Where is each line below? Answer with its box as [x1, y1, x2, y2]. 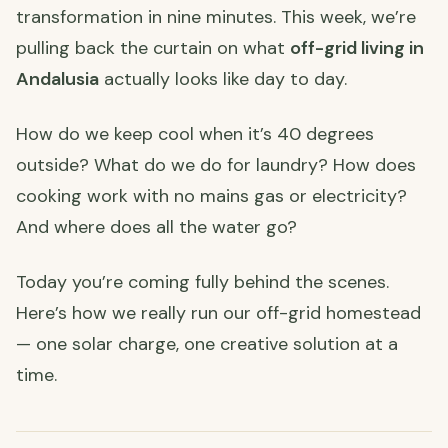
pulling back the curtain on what [16, 35, 290, 60]
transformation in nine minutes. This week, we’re [16, 4, 416, 29]
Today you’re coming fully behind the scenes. [16, 269, 389, 294]
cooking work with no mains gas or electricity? [16, 183, 407, 208]
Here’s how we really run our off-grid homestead [16, 300, 421, 325]
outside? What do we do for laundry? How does [16, 152, 416, 177]
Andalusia [16, 66, 99, 91]
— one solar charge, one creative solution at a [16, 331, 398, 356]
